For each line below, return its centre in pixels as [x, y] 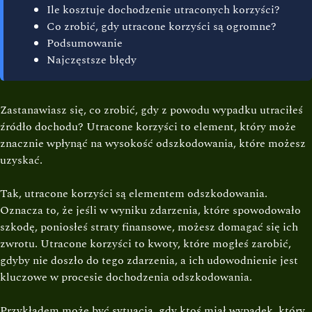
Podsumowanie [85, 43]
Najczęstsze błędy [92, 60]
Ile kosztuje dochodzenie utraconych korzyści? [163, 10]
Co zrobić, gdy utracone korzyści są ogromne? [162, 26]
